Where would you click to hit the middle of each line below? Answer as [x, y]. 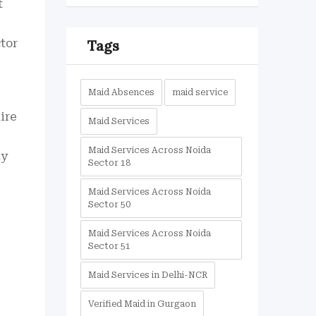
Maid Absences [121, 92]
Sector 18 [109, 163]
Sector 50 [109, 205]
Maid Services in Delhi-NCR [147, 275]
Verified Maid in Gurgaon [142, 304]
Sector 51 [109, 246]
